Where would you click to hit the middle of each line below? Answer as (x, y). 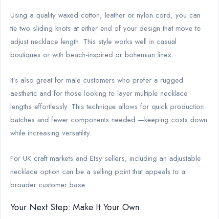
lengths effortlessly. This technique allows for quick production (107, 106)
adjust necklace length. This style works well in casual (93, 41)
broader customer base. (48, 185)
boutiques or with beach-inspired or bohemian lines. (92, 55)
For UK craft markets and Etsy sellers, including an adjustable (106, 158)
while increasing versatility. (51, 133)
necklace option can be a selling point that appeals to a (98, 171)
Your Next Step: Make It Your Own (75, 207)
